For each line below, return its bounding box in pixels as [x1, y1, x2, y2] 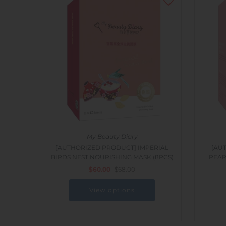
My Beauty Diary [86, 133, 138, 141]
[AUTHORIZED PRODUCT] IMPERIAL [55, 144, 168, 152]
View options [89, 186, 135, 194]
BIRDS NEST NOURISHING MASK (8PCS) [50, 153, 174, 161]
